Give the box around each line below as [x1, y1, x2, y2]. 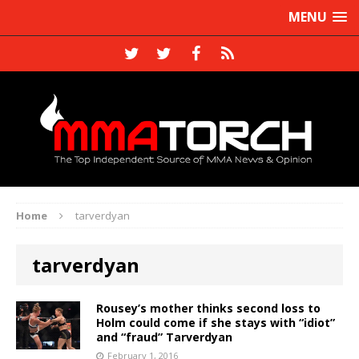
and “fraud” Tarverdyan [96, 329, 232, 345]
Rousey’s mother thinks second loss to [96, 300, 321, 316]
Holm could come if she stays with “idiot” [96, 314, 335, 330]
